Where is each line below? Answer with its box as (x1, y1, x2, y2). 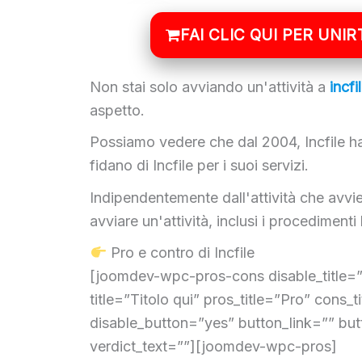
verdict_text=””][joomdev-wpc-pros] (90, 338, 338, 356)
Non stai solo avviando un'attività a (90, 78, 330, 95)
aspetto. (90, 101, 149, 119)
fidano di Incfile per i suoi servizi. (90, 157, 309, 175)
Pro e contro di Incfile (106, 244, 255, 262)
